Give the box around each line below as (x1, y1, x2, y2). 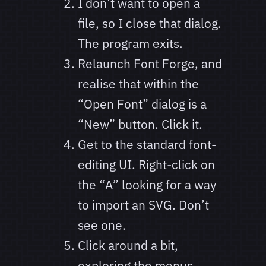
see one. (77, 217, 126, 234)
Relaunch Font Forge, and (77, 55, 222, 72)
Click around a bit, (77, 237, 178, 254)
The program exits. (77, 35, 183, 52)
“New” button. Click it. (77, 116, 202, 133)
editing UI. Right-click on (77, 156, 215, 173)
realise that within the (77, 75, 199, 93)
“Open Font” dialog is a (77, 96, 207, 113)
